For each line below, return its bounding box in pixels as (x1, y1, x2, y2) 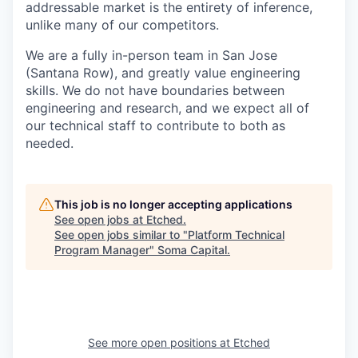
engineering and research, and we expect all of (26, 100, 309, 116)
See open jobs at (54, 213, 146, 226)
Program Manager (54, 243, 149, 257)
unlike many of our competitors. (26, 17, 219, 33)
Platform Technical (188, 228, 284, 241)
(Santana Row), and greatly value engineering (26, 65, 300, 81)
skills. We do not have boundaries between (26, 82, 284, 98)
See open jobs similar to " (54, 228, 188, 241)
